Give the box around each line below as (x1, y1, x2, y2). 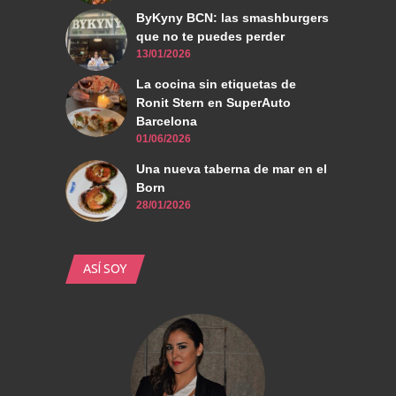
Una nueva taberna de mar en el (136, 162, 327, 177)
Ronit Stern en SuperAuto (136, 95, 291, 110)
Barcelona (136, 114, 197, 129)
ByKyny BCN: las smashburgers (136, 11, 329, 26)
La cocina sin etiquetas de (136, 77, 296, 92)
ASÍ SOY (83, 262, 127, 277)
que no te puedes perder (136, 29, 285, 44)
